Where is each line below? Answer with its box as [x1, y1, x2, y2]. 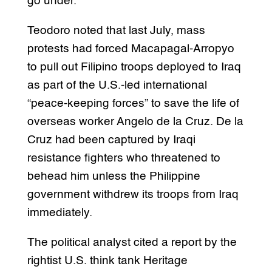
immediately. [27, 206, 92, 219]
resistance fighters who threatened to [27, 152, 220, 164]
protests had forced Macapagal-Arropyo [27, 42, 234, 55]
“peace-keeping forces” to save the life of [27, 97, 239, 109]
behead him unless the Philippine [27, 170, 200, 182]
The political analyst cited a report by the [27, 236, 237, 248]
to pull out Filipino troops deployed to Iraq [27, 61, 241, 73]
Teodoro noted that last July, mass [27, 24, 205, 36]
